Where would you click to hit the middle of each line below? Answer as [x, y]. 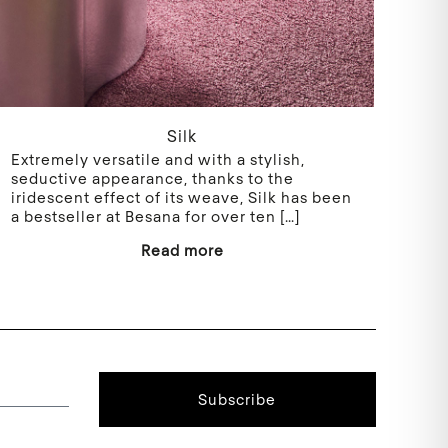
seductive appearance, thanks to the [153, 177]
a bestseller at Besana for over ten [144, 215]
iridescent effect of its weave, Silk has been [182, 196]
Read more [182, 249]
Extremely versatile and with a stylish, [158, 158]
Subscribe [237, 398]
